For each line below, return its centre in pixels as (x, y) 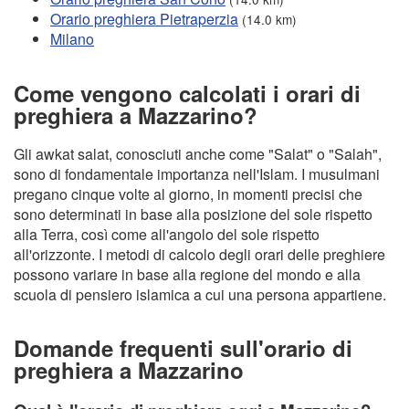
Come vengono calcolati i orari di (187, 93)
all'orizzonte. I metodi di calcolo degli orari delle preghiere (199, 254)
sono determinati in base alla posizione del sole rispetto (193, 214)
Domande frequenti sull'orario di (183, 348)
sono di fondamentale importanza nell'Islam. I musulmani (197, 173)
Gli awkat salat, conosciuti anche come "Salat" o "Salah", (198, 153)
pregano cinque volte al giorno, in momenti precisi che (188, 194)
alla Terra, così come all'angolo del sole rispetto (167, 234)
